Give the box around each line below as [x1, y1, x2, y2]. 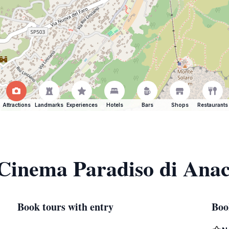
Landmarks [35, 102, 63, 108]
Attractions [2, 102, 31, 108]
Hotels [106, 102, 123, 108]
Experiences [66, 102, 98, 108]
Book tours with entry [17, 199, 113, 214]
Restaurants [197, 102, 228, 108]
